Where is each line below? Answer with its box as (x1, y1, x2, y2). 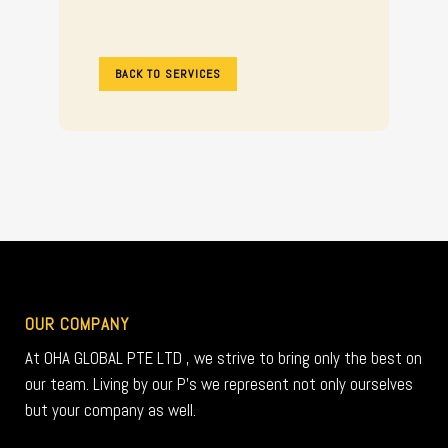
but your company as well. (25, 398, 196, 421)
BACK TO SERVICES (115, 65, 221, 82)
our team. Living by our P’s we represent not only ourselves (25, 372, 413, 395)
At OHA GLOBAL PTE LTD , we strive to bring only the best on (25, 346, 422, 369)
